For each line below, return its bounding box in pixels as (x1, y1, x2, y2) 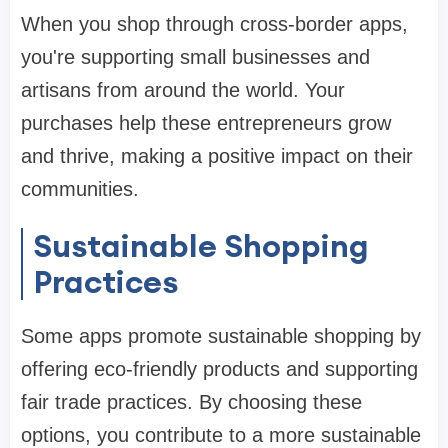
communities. (21, 178, 139, 201)
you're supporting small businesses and (21, 46, 370, 69)
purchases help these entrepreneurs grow (21, 112, 391, 135)
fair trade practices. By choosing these (21, 391, 362, 414)
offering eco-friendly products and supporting (21, 358, 418, 381)
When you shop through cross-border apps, (21, 13, 408, 36)
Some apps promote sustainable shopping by (21, 325, 421, 348)
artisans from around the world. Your (21, 79, 345, 102)
